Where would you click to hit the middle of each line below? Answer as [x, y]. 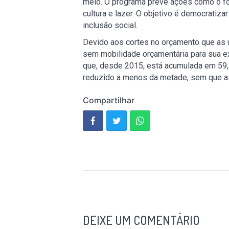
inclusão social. [111, 25]
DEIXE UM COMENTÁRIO [141, 220]
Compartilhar [109, 100]
